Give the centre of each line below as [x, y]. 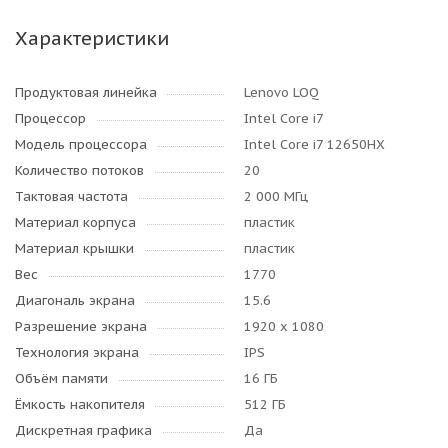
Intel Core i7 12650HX [314, 144]
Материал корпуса [75, 222]
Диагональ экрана [75, 300]
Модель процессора [81, 144]
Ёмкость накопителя [80, 404]
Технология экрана [77, 352]
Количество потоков [79, 170]
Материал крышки [74, 248]
